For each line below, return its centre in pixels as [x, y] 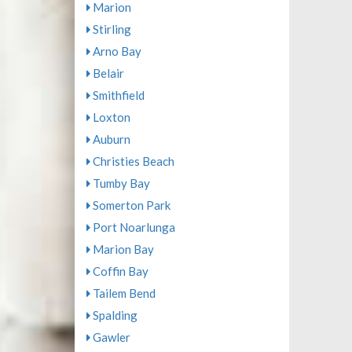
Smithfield [117, 95]
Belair [107, 73]
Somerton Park [130, 205]
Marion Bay [122, 249]
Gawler [110, 337]
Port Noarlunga [132, 227]
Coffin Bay [119, 271]
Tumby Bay [120, 183]
